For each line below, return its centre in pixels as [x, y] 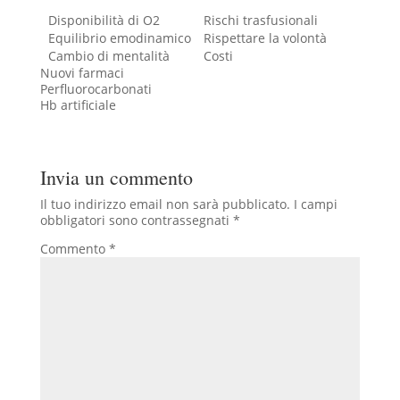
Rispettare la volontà [265, 37]
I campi [315, 204]
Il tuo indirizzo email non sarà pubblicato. [165, 204]
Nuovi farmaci [82, 72]
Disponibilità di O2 [104, 20]
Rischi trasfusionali [260, 20]
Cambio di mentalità [108, 55]
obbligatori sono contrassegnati [136, 220]
